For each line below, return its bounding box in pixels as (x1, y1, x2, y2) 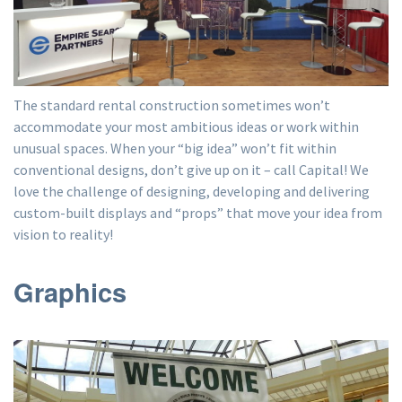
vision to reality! (13, 224, 113, 243)
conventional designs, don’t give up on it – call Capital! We (13, 160, 369, 179)
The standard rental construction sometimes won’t (13, 95, 330, 114)
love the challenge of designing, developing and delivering (13, 181, 370, 200)
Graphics (13, 272, 127, 310)
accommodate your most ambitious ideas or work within (13, 117, 359, 135)
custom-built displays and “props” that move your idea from (13, 203, 382, 222)
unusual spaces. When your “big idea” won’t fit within (13, 138, 336, 157)
